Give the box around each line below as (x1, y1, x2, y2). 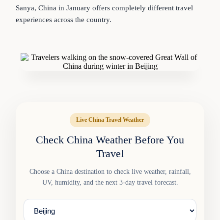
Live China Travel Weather (76, 116, 144, 123)
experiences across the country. (16, 16, 111, 24)
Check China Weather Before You (36, 134, 184, 146)
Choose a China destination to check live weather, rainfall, (29, 168, 191, 175)
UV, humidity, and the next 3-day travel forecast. (42, 179, 178, 186)
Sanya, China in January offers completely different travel (16, 4, 193, 12)
